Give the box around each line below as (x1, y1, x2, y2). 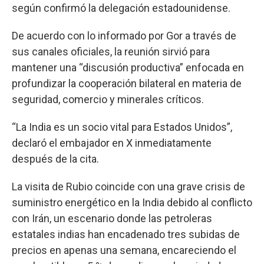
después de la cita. (12, 152, 99, 165)
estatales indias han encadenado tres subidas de (12, 227, 240, 240)
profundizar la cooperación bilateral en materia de (12, 77, 242, 90)
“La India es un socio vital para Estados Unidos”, (12, 120, 232, 133)
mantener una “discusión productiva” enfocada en (12, 61, 244, 74)
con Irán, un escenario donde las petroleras (12, 212, 212, 225)
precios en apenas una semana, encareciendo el (12, 243, 236, 256)
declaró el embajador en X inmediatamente (12, 136, 212, 149)
